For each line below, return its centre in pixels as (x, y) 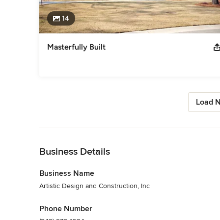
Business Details (75, 151)
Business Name (67, 173)
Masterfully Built (76, 47)
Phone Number (66, 208)
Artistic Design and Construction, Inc (95, 186)
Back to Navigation (68, 133)
